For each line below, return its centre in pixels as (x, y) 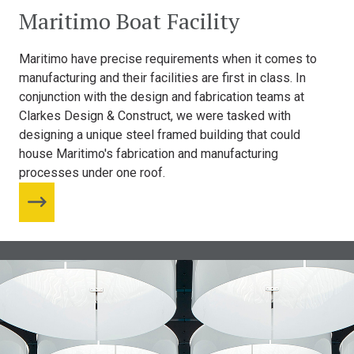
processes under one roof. (92, 172)
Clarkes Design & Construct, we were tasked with (155, 115)
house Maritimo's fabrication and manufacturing (149, 153)
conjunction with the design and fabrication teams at (162, 96)
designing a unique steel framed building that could (160, 134)
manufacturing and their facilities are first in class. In (162, 77)
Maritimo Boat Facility (129, 21)
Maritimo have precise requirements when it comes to (168, 58)
